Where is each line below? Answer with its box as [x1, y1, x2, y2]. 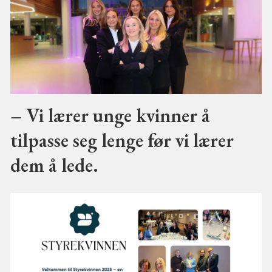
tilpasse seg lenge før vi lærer [10, 127, 234, 152]
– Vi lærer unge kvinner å [10, 102, 210, 127]
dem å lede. [10, 152, 98, 177]
